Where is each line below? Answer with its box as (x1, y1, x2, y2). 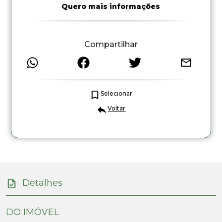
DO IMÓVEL (6, 207, 59, 218)
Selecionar (101, 90, 133, 97)
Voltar (108, 105, 126, 112)
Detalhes (22, 177, 62, 189)
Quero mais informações (61, 2, 161, 11)
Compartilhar (84, 40, 138, 49)
